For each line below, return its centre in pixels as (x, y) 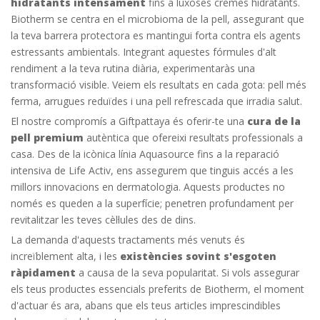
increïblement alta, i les (65, 256)
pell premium (47, 137)
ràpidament (43, 272)
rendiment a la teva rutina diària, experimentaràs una (133, 68)
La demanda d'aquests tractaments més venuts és (128, 239)
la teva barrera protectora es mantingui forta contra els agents (156, 35)
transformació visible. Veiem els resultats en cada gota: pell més (159, 84)
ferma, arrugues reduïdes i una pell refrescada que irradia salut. (156, 101)
